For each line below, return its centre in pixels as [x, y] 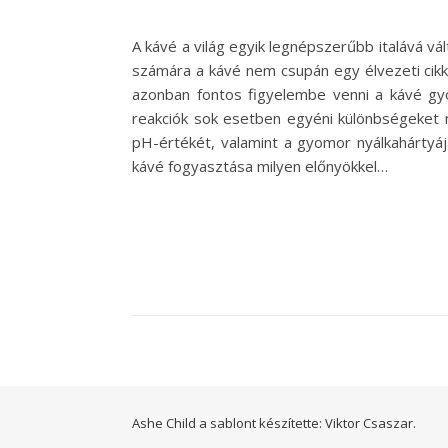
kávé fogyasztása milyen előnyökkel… [260, 165]
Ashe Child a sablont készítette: [228, 422]
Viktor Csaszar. [370, 422]
